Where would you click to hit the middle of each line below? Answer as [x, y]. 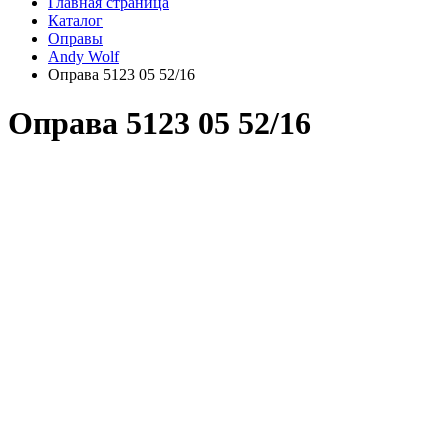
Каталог [75, 20]
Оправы [75, 38]
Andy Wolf [83, 56]
